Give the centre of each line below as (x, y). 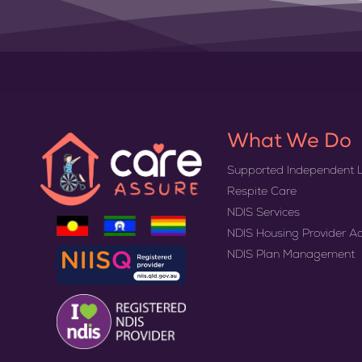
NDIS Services (263, 214)
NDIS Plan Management (290, 256)
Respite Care (261, 193)
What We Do (289, 143)
